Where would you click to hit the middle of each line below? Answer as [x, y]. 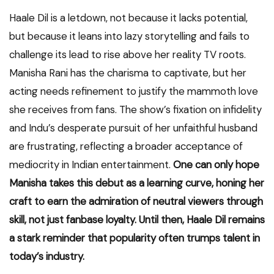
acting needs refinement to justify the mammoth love [134, 91]
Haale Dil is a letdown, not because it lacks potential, [128, 18]
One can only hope [216, 165]
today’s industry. [47, 257]
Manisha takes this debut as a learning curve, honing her [137, 183]
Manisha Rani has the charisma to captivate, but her [128, 73]
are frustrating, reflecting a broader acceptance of [126, 146]
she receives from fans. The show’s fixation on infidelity [135, 110]
